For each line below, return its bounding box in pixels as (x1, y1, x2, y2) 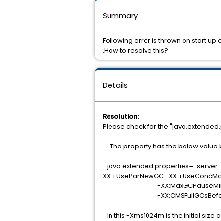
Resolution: (103, 112, 139, 121)
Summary (103, 10, 138, 21)
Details (103, 80, 128, 90)
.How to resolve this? (103, 46, 168, 55)
